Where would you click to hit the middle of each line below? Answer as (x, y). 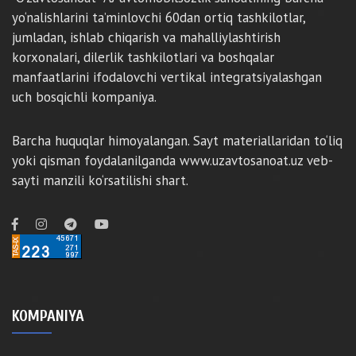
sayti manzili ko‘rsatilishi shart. (100, 180)
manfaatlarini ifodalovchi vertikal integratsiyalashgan (167, 77)
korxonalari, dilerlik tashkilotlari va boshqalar (143, 57)
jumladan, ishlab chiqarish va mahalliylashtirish (146, 37)
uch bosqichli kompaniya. (84, 97)
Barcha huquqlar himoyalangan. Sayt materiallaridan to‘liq (177, 141)
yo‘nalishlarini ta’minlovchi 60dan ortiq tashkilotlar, (159, 17)
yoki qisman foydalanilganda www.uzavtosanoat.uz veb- (172, 161)
